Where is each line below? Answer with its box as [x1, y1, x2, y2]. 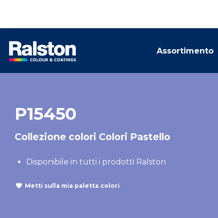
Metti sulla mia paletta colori [25, 182, 120, 189]
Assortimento [157, 46, 214, 55]
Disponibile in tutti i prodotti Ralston [26, 157, 166, 166]
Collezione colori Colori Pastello [15, 131, 170, 143]
